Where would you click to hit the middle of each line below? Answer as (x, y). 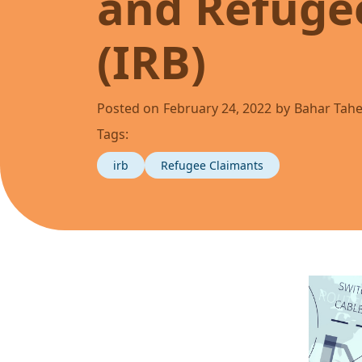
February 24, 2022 (217, 108)
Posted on (128, 108)
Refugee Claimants (212, 165)
